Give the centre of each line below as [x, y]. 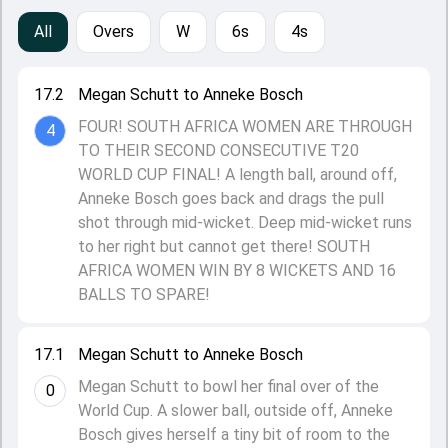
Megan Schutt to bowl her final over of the [228, 386]
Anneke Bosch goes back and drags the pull [231, 198]
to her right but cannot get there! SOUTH [224, 246]
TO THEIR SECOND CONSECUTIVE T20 [218, 150]
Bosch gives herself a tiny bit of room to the [234, 434]
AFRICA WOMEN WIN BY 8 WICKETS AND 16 [237, 270]
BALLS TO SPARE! [144, 294]
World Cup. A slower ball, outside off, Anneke [235, 410]
